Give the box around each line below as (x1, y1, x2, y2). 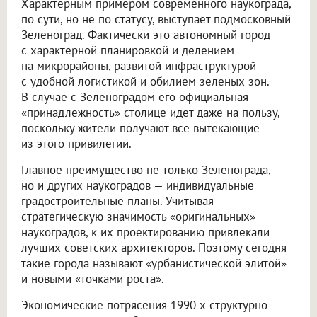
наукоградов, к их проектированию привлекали (21, 224, 270, 240)
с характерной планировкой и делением (21, 42, 234, 58)
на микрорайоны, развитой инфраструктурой (21, 57, 256, 74)
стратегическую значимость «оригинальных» (21, 208, 255, 224)
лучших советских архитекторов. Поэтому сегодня (21, 239, 287, 255)
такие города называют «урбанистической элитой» (21, 255, 287, 271)
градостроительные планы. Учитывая (21, 192, 214, 209)
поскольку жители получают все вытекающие (21, 120, 260, 136)
